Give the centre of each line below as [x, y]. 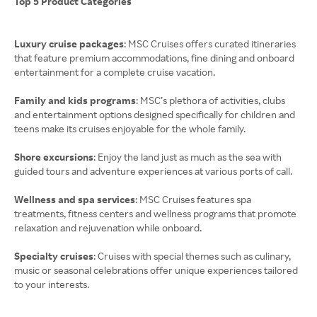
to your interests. [52, 284]
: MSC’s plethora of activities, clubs [211, 100]
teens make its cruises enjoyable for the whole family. [130, 128]
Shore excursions [54, 157]
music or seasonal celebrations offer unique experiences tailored [156, 270]
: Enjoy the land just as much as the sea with [188, 157]
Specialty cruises [54, 256]
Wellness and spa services [75, 199]
